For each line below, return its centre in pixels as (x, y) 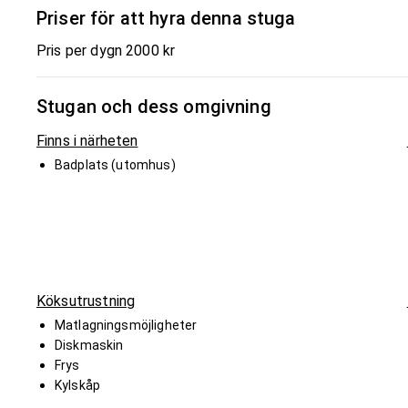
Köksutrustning (86, 301)
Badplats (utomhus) (115, 164)
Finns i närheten (87, 140)
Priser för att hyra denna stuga (166, 18)
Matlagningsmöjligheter (126, 325)
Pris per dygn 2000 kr (106, 50)
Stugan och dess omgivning (154, 106)
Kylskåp (78, 385)
